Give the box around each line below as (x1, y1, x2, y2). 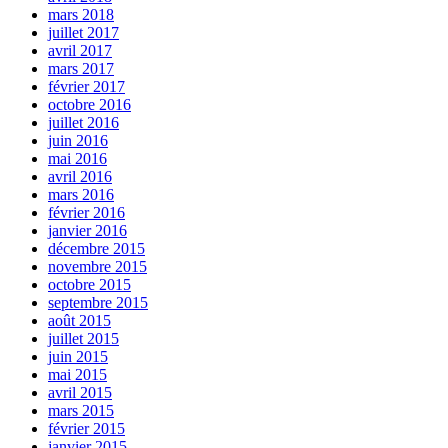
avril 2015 (48, 384, 112, 402)
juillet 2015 (48, 330, 119, 348)
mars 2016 (48, 186, 114, 204)
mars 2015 (48, 402, 114, 420)
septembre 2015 (48, 294, 148, 312)
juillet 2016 (48, 114, 119, 132)
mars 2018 (48, 6, 114, 24)
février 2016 (48, 204, 125, 222)
